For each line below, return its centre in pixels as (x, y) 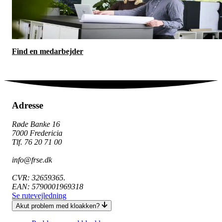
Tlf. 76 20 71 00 (37, 142)
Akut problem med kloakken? (58, 206)
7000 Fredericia (37, 133)
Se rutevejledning (39, 196)
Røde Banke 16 (36, 124)
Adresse (28, 105)
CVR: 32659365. (39, 178)
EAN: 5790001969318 (48, 187)
